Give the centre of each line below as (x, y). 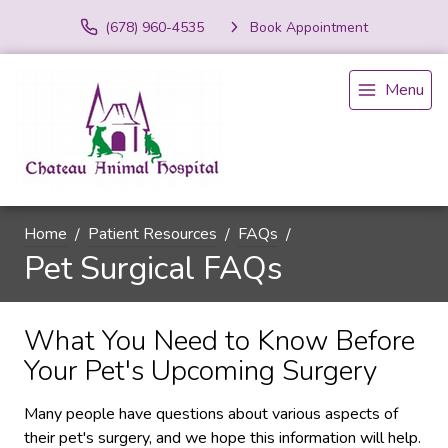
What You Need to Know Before (219, 341)
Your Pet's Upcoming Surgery (200, 371)
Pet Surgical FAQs (153, 268)
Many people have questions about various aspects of (211, 414)
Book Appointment (309, 27)
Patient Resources (152, 234)
